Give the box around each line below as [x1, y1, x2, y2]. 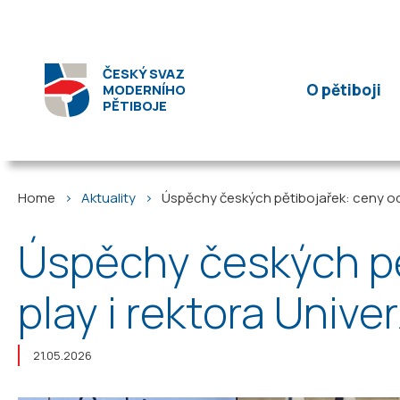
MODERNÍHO [103, 79, 186, 99]
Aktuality [81, 188, 136, 207]
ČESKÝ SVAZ [103, 63, 185, 83]
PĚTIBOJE [103, 96, 167, 115]
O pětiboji [305, 79, 381, 100]
